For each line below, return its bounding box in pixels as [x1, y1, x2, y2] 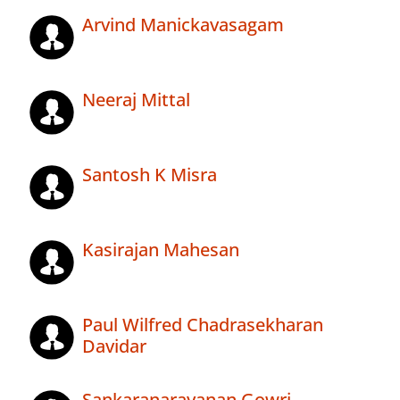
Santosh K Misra [82, 162, 217, 187]
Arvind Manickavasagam [82, 12, 284, 37]
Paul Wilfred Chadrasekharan [82, 312, 323, 337]
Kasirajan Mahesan [82, 237, 239, 262]
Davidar [82, 334, 146, 359]
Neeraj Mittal [82, 87, 190, 112]
